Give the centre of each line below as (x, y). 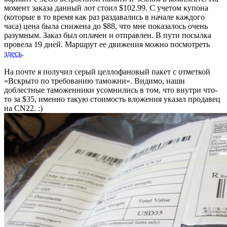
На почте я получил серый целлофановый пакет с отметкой (107, 71)
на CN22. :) (23, 108)
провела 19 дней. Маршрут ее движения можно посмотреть (107, 44)
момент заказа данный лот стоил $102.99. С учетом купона (106, 8)
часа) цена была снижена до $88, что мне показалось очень (106, 26)
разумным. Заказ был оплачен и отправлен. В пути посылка (108, 35)
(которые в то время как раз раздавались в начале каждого (104, 17)
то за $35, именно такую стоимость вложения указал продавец (112, 99)
